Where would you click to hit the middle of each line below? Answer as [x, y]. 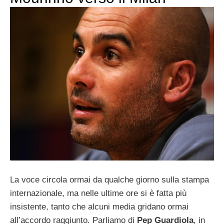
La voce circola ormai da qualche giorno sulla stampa [109, 180]
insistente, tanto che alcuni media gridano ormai [99, 207]
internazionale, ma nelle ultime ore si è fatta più [98, 193]
